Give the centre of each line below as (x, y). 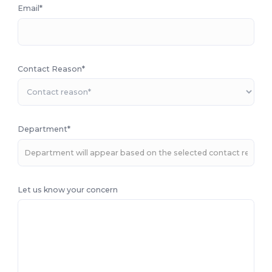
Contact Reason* (52, 69)
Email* (30, 8)
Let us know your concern (68, 189)
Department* (44, 129)
